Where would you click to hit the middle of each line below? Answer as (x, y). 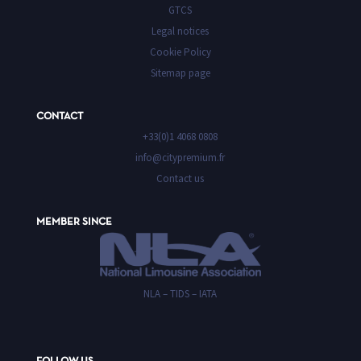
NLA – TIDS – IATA (180, 294)
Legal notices (180, 31)
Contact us (180, 178)
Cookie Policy (180, 52)
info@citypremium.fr (180, 157)
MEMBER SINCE (74, 222)
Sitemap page (180, 73)
